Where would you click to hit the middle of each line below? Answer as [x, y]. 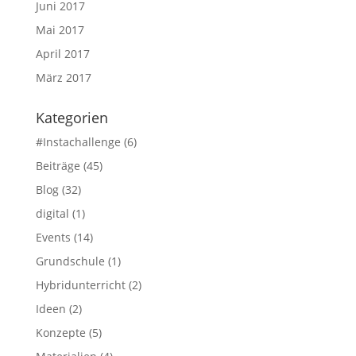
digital [52, 213]
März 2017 [63, 77]
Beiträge [58, 166]
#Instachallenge [78, 142]
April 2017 [62, 54]
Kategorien [72, 118]
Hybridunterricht [80, 285]
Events [53, 237]
